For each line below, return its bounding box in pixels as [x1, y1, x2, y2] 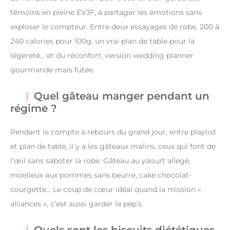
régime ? [10, 102, 57, 114]
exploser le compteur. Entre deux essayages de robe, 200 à [10, 22, 219, 31]
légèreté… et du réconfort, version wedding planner [10, 50, 194, 60]
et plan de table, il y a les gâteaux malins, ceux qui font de [10, 141, 216, 151]
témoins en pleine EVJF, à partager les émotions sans [10, 7, 202, 17]
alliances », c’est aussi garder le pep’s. [10, 199, 143, 208]
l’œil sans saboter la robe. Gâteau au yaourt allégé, [10, 156, 190, 165]
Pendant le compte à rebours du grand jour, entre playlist [10, 127, 216, 137]
